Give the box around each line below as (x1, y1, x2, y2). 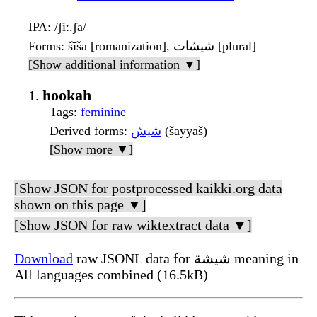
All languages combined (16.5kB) (14, 266, 208, 282)
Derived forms (50, 123, 124, 138)
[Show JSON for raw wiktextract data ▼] (14, 217, 252, 233)
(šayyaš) (161, 123, 207, 138)
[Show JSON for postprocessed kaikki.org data (14, 180, 282, 196)
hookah (42, 86, 91, 104)
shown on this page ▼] (14, 196, 146, 212)
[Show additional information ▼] (28, 57, 200, 71)
